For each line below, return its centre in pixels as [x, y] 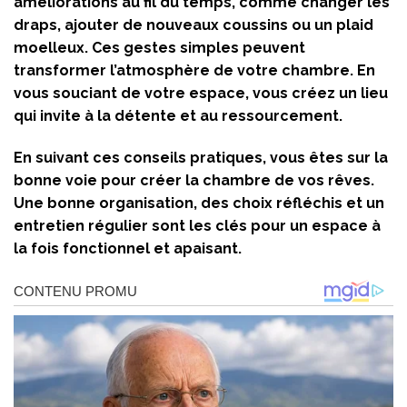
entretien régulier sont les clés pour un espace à [197, 226]
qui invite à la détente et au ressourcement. [178, 116]
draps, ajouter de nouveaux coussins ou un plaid [194, 25]
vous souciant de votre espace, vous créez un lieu [201, 94]
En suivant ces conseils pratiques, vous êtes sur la [201, 158]
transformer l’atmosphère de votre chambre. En [194, 71]
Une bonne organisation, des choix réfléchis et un [199, 203]
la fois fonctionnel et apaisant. [128, 249]
